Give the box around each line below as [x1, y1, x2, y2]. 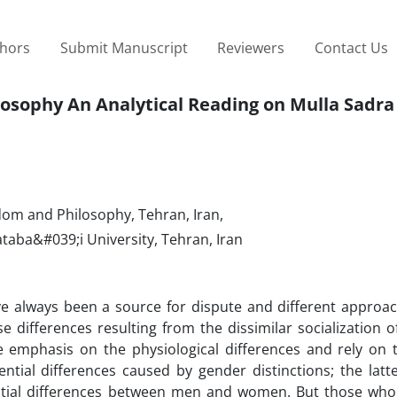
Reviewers [217, 37, 285, 58]
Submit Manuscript [59, 37, 188, 58]
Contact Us [314, 37, 388, 58]
